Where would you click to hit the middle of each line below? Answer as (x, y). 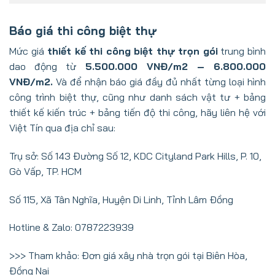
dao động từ (47, 67)
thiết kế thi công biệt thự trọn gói (131, 51)
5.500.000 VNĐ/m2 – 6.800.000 (175, 67)
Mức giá (27, 51)
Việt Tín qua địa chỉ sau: (62, 128)
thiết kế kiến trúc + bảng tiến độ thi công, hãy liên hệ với (137, 113)
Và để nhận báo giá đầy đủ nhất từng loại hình (159, 82)
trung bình (242, 51)
